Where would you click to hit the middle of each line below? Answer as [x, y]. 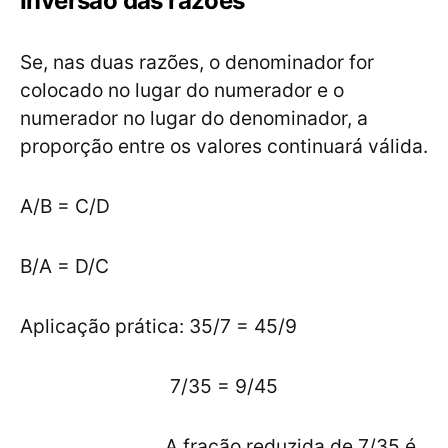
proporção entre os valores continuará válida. [224, 146]
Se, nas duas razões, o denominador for [197, 62]
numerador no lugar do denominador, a [194, 118]
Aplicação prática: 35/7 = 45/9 [158, 326]
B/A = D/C [67, 266]
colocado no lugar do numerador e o [182, 90]
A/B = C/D [65, 206]
